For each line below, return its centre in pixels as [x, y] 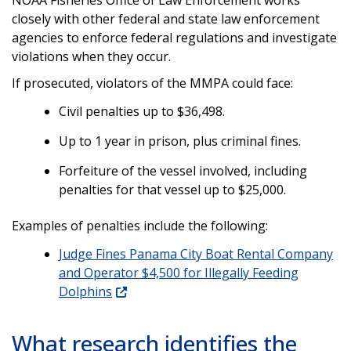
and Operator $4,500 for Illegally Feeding [179, 272]
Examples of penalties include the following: [140, 225]
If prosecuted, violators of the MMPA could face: [152, 83]
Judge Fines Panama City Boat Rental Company [196, 253]
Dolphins [85, 291]
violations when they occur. [91, 56]
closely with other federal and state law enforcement [166, 18]
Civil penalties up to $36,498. [142, 111]
